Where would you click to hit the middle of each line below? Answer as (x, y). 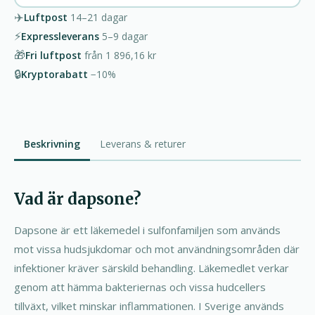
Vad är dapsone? (78, 199)
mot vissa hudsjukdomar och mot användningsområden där (157, 249)
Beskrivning (52, 144)
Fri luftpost (53, 55)
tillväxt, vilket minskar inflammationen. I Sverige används (149, 306)
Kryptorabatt (54, 74)
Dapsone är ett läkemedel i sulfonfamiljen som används (147, 230)
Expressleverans (60, 36)
